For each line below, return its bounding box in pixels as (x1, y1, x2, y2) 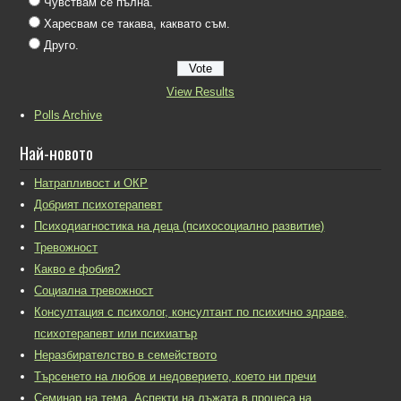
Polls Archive (34, 108, 103, 123)
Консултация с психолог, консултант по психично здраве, (34, 305, 348, 320)
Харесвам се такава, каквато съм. (44, 17, 231, 31)
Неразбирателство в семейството (34, 348, 218, 363)
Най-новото (20, 140, 94, 166)
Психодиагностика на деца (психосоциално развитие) (34, 219, 325, 234)
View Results (166, 85, 235, 99)
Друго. (44, 38, 80, 53)
